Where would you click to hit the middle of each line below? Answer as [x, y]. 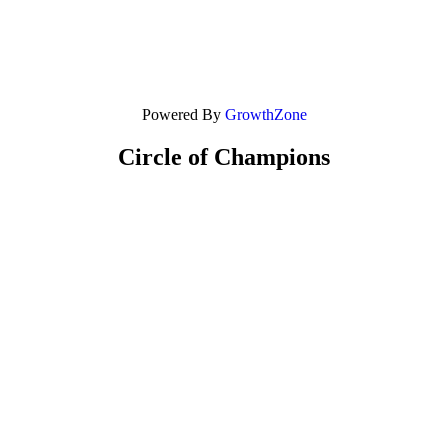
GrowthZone [265, 114]
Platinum [224, 287]
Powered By [183, 114]
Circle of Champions [224, 156]
